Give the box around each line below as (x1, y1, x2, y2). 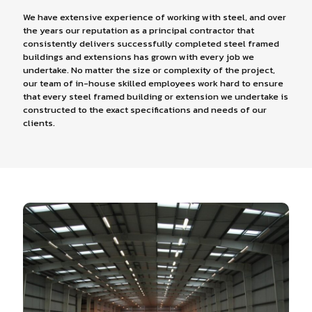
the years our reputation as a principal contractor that (23, 23, 254, 37)
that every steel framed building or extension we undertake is (23, 89, 288, 103)
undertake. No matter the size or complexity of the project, (23, 63, 275, 77)
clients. (23, 116, 55, 130)
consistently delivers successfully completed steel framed (23, 36, 279, 50)
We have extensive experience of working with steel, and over (23, 10, 286, 24)
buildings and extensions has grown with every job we (23, 49, 254, 63)
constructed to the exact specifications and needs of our (23, 102, 267, 116)
